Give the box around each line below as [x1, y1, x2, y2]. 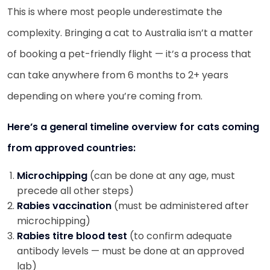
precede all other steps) [17, 183, 134, 198]
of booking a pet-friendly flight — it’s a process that [7, 46, 251, 61]
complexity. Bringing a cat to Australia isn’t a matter [7, 25, 253, 40]
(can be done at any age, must [90, 168, 235, 183]
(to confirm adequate [130, 228, 232, 243]
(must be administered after [114, 198, 249, 213]
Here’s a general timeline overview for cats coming [7, 119, 259, 134]
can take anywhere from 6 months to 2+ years [7, 67, 228, 82]
